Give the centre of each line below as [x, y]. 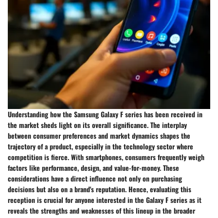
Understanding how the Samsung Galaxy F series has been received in [105, 114]
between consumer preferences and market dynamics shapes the [99, 136]
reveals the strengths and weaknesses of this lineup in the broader [101, 211]
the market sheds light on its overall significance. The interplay [97, 125]
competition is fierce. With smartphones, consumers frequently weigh [106, 157]
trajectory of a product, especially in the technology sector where [100, 146]
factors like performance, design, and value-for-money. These [93, 168]
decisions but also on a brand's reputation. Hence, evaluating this [100, 189]
